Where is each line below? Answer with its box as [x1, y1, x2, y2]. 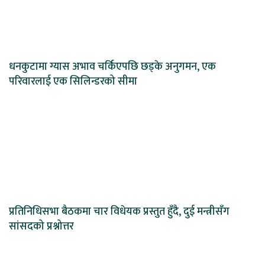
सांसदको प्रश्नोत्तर [9, 218, 74, 236]
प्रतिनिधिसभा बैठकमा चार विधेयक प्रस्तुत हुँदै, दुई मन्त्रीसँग [9, 203, 230, 221]
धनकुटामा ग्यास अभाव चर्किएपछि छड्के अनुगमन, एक [9, 58, 216, 76]
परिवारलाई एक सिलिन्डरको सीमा [9, 73, 137, 91]
